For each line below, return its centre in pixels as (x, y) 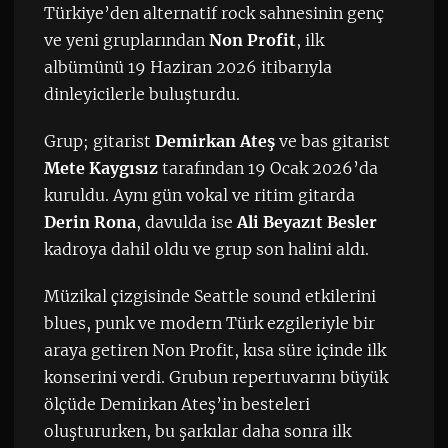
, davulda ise (186, 221)
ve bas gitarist (332, 140)
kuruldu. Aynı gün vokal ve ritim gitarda (199, 194)
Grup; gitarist (99, 140)
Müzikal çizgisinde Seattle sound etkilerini (209, 295)
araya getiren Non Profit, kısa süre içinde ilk (214, 349)
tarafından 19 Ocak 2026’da (267, 167)
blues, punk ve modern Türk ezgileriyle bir (209, 322)
